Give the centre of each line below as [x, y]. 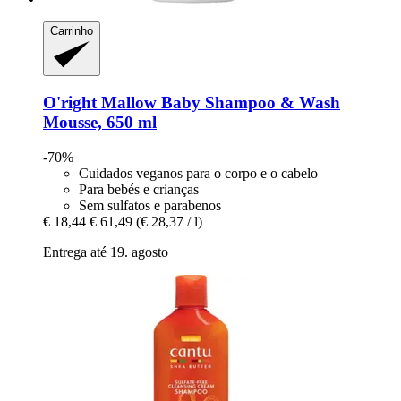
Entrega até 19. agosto [106, 252]
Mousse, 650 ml [100, 122]
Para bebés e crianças [139, 189]
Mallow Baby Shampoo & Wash [218, 102]
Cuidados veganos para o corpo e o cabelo [198, 173]
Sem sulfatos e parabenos [150, 205]
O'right [70, 102]
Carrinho [72, 30]
